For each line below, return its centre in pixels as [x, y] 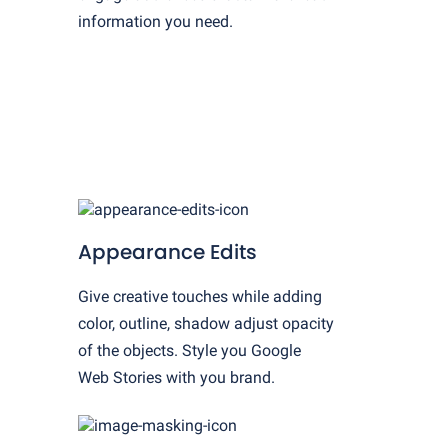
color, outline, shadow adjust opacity [206, 324]
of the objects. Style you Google [190, 351]
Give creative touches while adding [200, 297]
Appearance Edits [168, 251]
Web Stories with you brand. [177, 378]
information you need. [156, 21]
